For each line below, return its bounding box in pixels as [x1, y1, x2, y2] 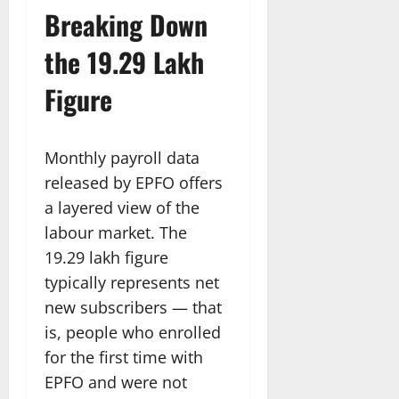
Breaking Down [45, 4, 208, 45]
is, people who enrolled [45, 321, 221, 343]
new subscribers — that [45, 296, 222, 318]
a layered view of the [45, 196, 199, 218]
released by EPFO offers [45, 171, 223, 193]
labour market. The [45, 221, 187, 243]
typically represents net [45, 271, 219, 293]
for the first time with [45, 346, 203, 368]
